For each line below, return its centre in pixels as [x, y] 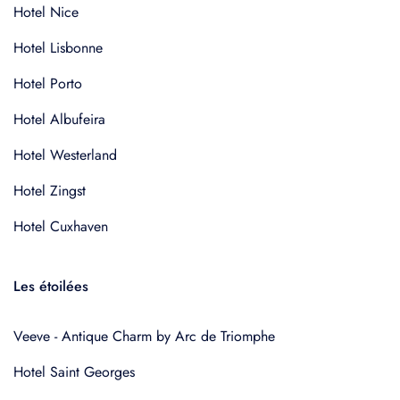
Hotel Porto [48, 83]
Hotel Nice [46, 12]
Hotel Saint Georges [74, 372]
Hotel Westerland [65, 155]
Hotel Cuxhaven [61, 226]
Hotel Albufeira [59, 119]
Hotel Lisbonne [58, 48]
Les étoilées [51, 286]
